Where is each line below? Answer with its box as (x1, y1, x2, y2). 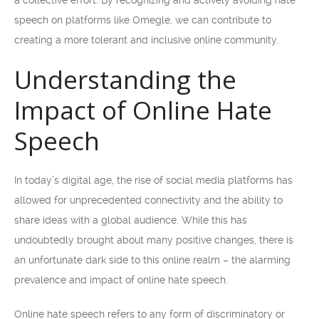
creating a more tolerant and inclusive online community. (14, 34, 279, 46)
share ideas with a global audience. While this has (14, 214, 247, 226)
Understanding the (14, 63, 236, 96)
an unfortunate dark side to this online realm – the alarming (14, 254, 291, 266)
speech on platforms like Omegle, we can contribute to (14, 14, 271, 26)
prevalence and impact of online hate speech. (14, 274, 228, 286)
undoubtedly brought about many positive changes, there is (14, 234, 293, 246)
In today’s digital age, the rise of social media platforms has (14, 174, 293, 186)
